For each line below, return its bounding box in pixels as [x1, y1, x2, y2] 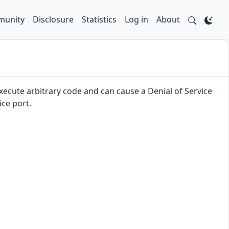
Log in [125, 14, 148, 25]
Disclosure [33, 14, 74, 25]
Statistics [82, 14, 117, 25]
